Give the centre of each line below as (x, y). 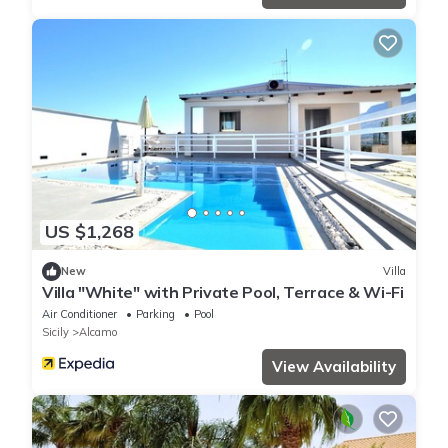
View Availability (334, 366)
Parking (155, 313)
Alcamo (98, 331)
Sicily (55, 331)
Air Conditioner (79, 313)
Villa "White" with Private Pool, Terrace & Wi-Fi (223, 291)
